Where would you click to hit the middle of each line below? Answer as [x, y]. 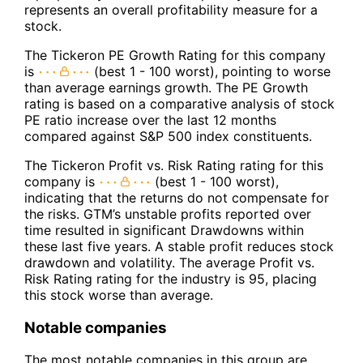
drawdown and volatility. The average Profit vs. [169, 262]
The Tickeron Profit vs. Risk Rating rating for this [174, 165]
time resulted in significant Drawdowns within [164, 230]
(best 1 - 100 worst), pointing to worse [210, 71]
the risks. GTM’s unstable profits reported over [168, 214]
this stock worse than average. [119, 295]
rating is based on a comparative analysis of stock [179, 103]
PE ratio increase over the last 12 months [150, 120]
